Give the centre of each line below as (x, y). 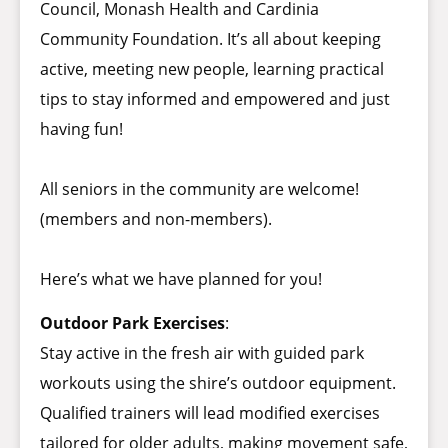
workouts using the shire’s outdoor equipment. (218, 383)
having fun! (81, 129)
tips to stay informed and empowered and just (215, 99)
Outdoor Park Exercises (132, 323)
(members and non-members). (156, 219)
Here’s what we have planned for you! (181, 279)
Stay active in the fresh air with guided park (202, 353)
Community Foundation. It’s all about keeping (210, 39)
